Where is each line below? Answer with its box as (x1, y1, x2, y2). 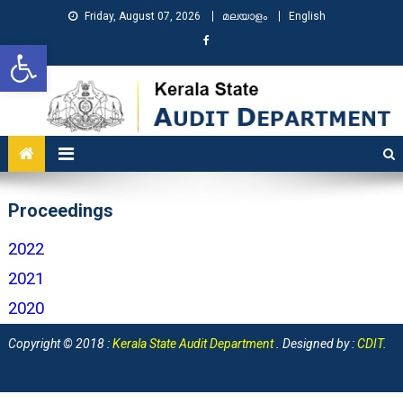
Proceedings (7, 199, 113, 221)
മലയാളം (222, 10, 267, 22)
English (289, 10, 326, 22)
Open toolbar (8, 36, 167, 70)
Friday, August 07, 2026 (85, 10, 201, 22)
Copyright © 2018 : (8, 336, 111, 351)
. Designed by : (276, 336, 355, 351)
